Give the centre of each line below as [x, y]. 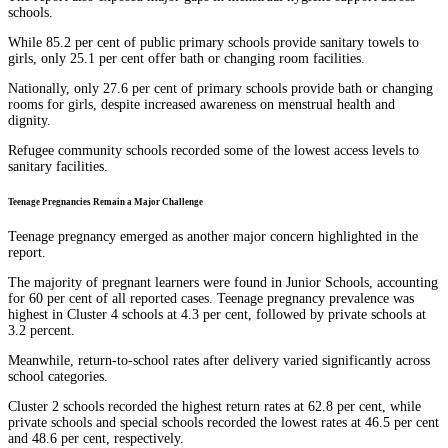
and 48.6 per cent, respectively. [96, 438]
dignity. [29, 121]
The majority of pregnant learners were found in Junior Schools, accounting [223, 282]
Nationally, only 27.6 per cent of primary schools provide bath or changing [220, 89]
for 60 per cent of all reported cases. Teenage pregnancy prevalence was [211, 298]
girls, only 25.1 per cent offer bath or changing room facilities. [186, 59]
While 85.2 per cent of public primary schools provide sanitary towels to [213, 43]
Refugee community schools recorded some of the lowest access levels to [213, 151]
